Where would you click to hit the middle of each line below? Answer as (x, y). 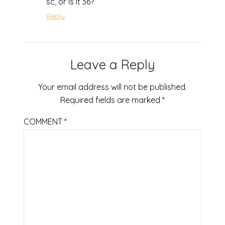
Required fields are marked (111, 100)
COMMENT (44, 122)
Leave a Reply (113, 65)
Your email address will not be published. (113, 87)
